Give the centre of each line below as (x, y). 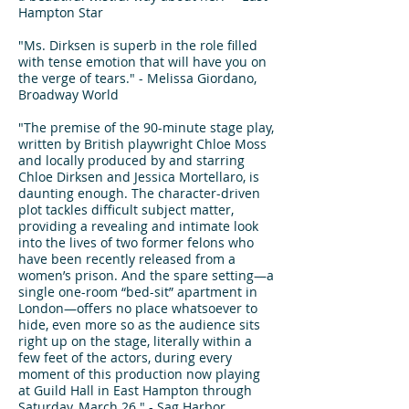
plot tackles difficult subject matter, (126, 210)
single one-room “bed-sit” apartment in (138, 292)
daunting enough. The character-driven (139, 193)
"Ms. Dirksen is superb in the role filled (138, 45)
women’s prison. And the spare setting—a (146, 275)
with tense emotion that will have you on (142, 62)
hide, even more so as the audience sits (139, 325)
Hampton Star (61, 12)
